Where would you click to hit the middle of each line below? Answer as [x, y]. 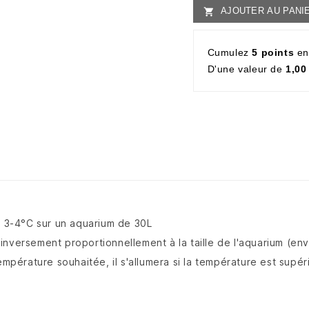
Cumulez [230, 53]
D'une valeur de [247, 69]
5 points [273, 53]
